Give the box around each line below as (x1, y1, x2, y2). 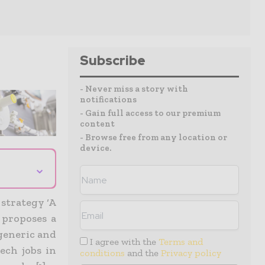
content (80, 118, 115, 129)
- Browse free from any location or (80, 132, 227, 143)
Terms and (159, 236, 203, 247)
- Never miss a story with (80, 83, 188, 94)
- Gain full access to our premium (80, 108, 221, 118)
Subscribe (80, 52, 146, 69)
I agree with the (88, 236, 159, 247)
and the (125, 247, 161, 258)
